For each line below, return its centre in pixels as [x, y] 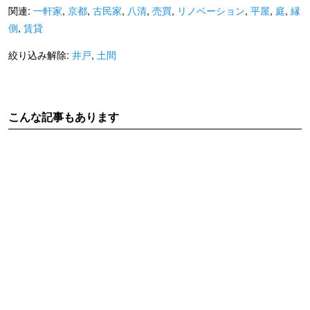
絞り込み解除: [40, 54]
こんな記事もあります [64, 116]
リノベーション [211, 10]
